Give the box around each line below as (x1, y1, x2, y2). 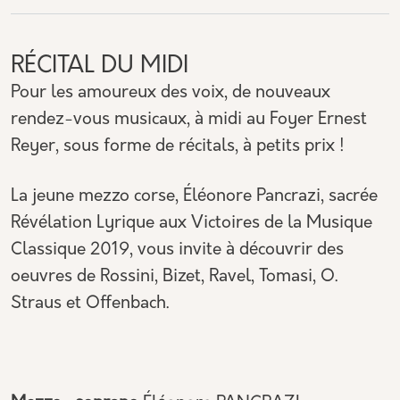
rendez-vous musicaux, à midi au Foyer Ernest (11, 112, 367, 129)
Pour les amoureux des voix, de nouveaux (11, 85, 330, 102)
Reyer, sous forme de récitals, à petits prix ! (11, 138, 349, 155)
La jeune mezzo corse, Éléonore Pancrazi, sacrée (11, 188, 378, 205)
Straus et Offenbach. (11, 296, 169, 312)
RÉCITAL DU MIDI (11, 54, 188, 79)
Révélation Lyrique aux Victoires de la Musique (11, 215, 372, 232)
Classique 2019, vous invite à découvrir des (11, 242, 344, 259)
